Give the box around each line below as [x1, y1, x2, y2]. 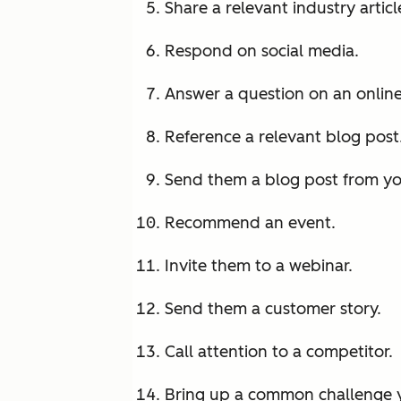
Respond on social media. [165, 41, 359, 62]
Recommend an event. [165, 213, 336, 234]
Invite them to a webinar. [165, 256, 353, 277]
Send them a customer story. [165, 299, 381, 320]
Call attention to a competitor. [165, 342, 393, 363]
